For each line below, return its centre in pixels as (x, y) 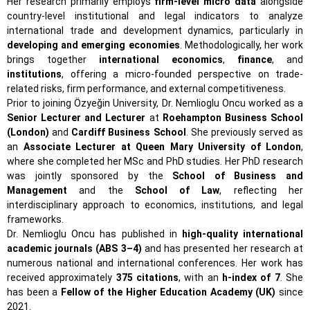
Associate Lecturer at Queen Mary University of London (162, 147)
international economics (161, 60)
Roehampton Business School (233, 118)
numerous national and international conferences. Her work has (155, 263)
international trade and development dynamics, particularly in (155, 30)
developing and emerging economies (93, 45)
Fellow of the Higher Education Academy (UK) (168, 292)
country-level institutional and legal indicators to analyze (155, 16)
